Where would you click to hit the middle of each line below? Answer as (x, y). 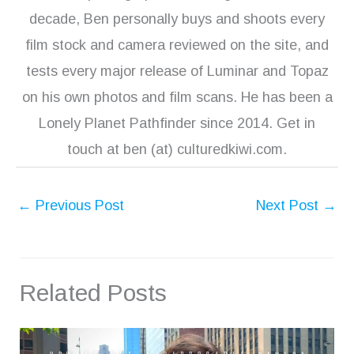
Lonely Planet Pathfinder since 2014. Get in (177, 123)
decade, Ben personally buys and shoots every (177, 19)
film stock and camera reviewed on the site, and (177, 45)
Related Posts (93, 292)
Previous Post (78, 205)
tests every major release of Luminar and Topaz (177, 71)
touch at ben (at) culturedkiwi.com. (177, 149)
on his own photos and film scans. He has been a (177, 97)
